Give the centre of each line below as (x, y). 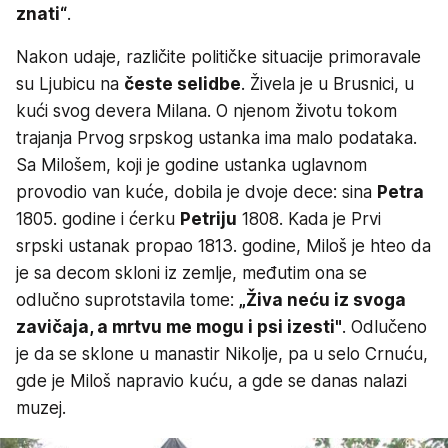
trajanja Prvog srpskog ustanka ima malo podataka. (216, 137)
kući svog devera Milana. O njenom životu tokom (206, 110)
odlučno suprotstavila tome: (127, 299)
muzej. (41, 407)
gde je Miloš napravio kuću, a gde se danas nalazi (211, 380)
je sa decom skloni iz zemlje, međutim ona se (191, 272)
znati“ (41, 13)
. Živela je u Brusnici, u (327, 83)
